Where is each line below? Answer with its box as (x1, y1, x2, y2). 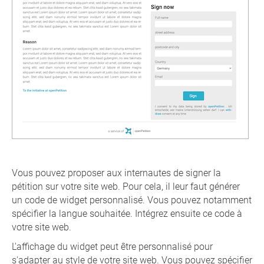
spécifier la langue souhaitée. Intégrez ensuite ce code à (12, 208, 242, 219)
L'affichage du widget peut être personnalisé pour (12, 241, 213, 252)
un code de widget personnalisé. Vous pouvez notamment (12, 194, 252, 206)
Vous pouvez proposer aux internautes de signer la (12, 167, 221, 179)
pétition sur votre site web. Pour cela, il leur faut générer (12, 181, 240, 192)
